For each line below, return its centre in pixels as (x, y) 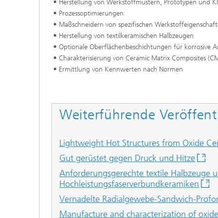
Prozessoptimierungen (91, 13)
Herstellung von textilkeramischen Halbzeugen (126, 36)
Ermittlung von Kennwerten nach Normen (121, 69)
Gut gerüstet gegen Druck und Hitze (127, 158)
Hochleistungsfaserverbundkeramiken (129, 184)
